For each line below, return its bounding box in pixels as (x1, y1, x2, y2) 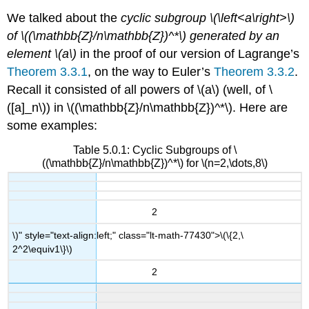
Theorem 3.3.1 (7, 64, 88, 79)
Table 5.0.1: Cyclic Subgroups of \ (72, 143, 237, 156)
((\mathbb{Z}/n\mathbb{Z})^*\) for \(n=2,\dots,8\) (41, 157, 268, 169)
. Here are (232, 100, 288, 114)
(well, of (219, 82, 270, 97)
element (7, 46, 55, 61)
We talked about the (7, 10, 121, 25)
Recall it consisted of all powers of (7, 82, 198, 97)
